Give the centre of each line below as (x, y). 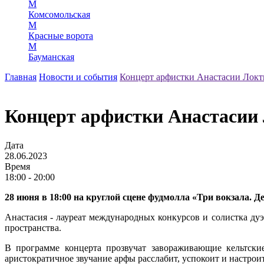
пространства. (34, 227)
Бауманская (51, 57)
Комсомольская (59, 14)
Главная (21, 77)
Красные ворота (61, 35)
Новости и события (78, 77)
